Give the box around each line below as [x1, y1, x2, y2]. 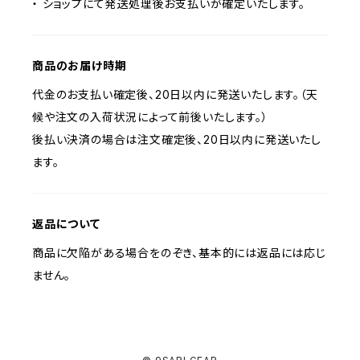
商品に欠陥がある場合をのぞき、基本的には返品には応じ [32, 246, 326, 260]
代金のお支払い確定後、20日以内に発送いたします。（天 [32, 88, 318, 101]
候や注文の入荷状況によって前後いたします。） [32, 110, 268, 124]
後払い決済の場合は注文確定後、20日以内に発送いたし [32, 133, 321, 146]
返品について [32, 217, 100, 231]
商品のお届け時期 [32, 59, 127, 72]
